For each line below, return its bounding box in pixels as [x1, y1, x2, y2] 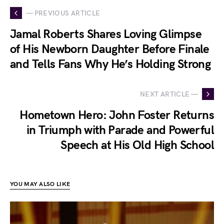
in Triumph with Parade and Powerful [26, 123, 214, 138]
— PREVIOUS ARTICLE [26, 8, 100, 17]
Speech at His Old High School [60, 138, 214, 153]
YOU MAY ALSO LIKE [10, 180, 70, 188]
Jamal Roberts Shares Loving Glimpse [10, 27, 201, 42]
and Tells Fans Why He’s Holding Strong [10, 57, 211, 72]
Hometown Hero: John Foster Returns [19, 108, 214, 123]
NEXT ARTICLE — [140, 89, 198, 98]
